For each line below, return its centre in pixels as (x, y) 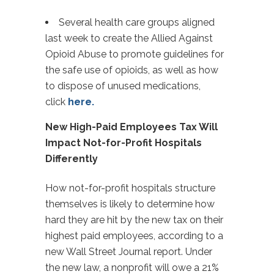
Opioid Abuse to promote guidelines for (135, 54)
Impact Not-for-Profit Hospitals (124, 143)
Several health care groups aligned (137, 22)
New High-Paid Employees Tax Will (131, 127)
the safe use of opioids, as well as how (132, 70)
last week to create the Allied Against (129, 38)
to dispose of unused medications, (123, 86)
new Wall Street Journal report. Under (129, 252)
